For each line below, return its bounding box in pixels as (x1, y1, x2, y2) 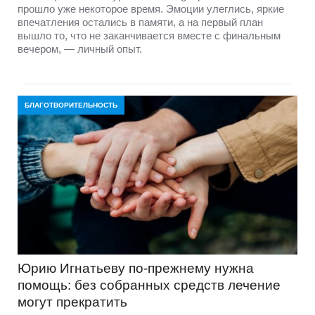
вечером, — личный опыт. (18, 42, 142, 55)
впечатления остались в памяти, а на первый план (18, 15, 263, 28)
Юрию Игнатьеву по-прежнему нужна (18, 260, 254, 276)
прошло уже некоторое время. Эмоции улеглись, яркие (18, 2, 284, 15)
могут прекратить (18, 294, 127, 309)
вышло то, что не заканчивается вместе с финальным (18, 29, 281, 41)
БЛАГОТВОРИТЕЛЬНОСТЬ (25, 101, 117, 109)
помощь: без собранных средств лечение (18, 277, 281, 292)
